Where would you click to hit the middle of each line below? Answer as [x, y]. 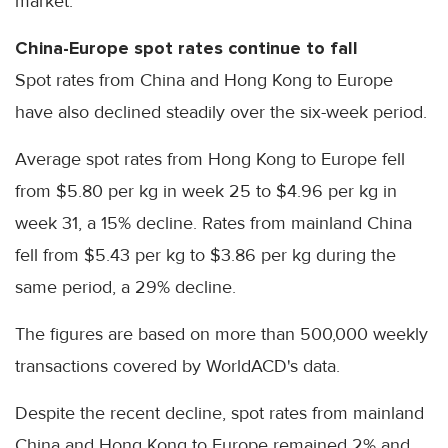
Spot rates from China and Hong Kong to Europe [204, 79]
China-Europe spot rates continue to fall [186, 47]
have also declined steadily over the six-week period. [221, 111]
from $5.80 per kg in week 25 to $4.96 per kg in [206, 190]
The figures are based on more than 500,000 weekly [221, 333]
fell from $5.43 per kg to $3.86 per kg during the [205, 254]
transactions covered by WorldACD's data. [177, 365]
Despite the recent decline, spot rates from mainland [219, 412]
